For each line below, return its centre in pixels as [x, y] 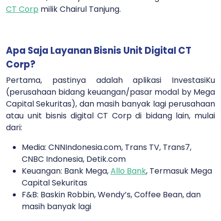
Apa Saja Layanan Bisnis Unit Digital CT [99, 51]
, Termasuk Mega [179, 171]
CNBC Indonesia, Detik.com [74, 159]
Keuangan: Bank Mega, [66, 171]
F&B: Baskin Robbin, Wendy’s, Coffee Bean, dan [111, 195]
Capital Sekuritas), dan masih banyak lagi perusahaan [110, 104]
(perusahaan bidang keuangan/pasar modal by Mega [110, 92]
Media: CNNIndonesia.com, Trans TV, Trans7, [107, 147]
